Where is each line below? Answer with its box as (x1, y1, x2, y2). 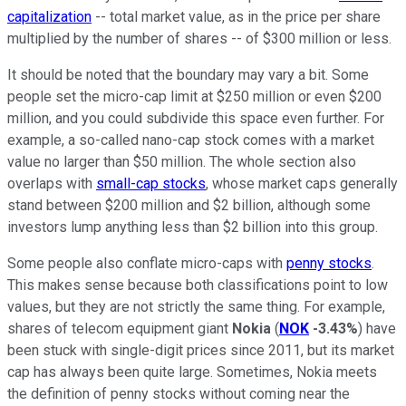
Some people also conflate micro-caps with (7, 255, 286, 273)
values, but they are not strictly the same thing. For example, (7, 298, 385, 316)
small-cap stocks (96, 175, 206, 193)
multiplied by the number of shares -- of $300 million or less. (7, 30, 391, 48)
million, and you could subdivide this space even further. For (7, 110, 384, 128)
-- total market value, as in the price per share (92, 8, 381, 26)
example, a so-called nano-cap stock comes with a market (7, 131, 374, 150)
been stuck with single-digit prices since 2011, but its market (7, 342, 394, 360)
